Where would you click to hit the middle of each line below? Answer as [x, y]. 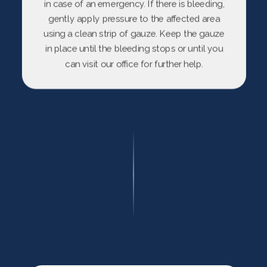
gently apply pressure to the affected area [134, 19]
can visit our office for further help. [134, 63]
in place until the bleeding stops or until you [134, 49]
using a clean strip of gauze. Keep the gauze [134, 34]
